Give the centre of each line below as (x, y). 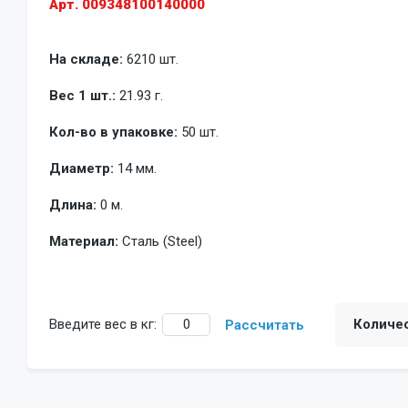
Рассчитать (265, 325)
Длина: (73, 204)
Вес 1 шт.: (82, 95)
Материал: (84, 241)
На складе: (86, 59)
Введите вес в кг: (103, 324)
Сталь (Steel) (162, 241)
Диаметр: (82, 168)
